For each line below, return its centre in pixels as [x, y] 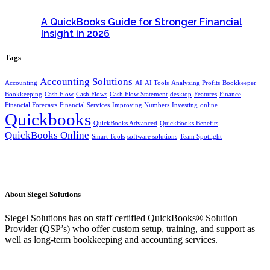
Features [206, 94]
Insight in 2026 [75, 34]
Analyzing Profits [196, 83]
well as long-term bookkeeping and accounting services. [111, 240]
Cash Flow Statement [139, 94]
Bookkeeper [239, 83]
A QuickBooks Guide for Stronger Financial [142, 22]
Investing [185, 105]
